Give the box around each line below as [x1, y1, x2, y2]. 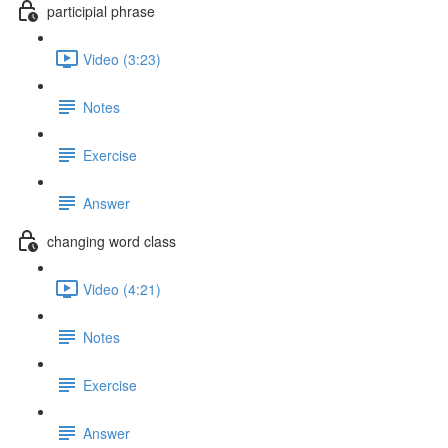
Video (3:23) [83, 48, 161, 69]
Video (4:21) [83, 278, 161, 299]
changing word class [47, 230, 176, 251]
